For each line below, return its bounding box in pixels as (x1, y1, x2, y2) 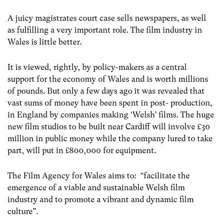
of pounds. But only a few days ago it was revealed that (7, 86, 205, 96)
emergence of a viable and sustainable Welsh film (7, 183, 185, 193)
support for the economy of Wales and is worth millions (7, 74, 208, 84)
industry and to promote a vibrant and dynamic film (7, 195, 194, 205)
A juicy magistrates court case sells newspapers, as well (7, 13, 206, 23)
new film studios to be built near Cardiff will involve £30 (7, 121, 210, 131)
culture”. (7, 207, 38, 217)
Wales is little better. (7, 37, 82, 47)
